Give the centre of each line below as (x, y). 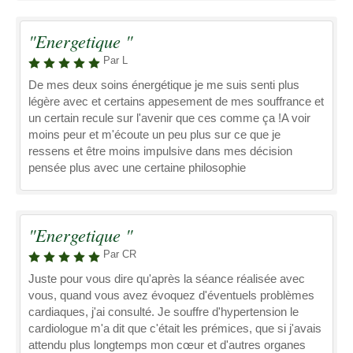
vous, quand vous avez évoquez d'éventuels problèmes (171, 295)
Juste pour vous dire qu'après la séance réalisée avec (167, 279)
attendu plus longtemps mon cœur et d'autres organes (167, 345)
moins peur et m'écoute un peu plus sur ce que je (154, 134)
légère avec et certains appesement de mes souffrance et (176, 101)
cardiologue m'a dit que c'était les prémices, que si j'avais (175, 328)
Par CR (120, 254)
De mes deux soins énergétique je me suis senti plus (164, 85)
